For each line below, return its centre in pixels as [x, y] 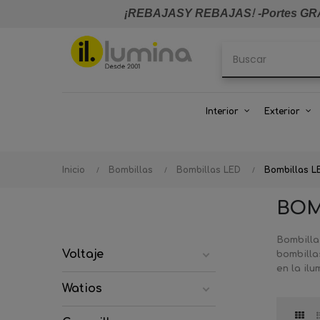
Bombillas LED [209, 170]
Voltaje [83, 254]
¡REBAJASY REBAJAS [187, 13]
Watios [82, 289]
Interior [222, 111]
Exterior [282, 111]
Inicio [74, 170]
